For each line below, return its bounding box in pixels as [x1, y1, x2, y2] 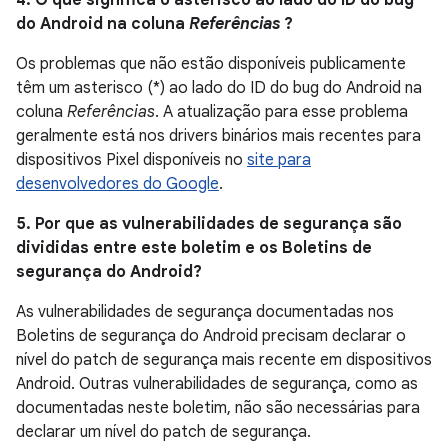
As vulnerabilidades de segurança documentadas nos [16, 302, 394, 322]
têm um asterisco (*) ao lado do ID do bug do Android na [16, 78, 422, 98]
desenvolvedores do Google [16, 174, 219, 194]
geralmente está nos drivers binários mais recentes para [16, 126, 421, 146]
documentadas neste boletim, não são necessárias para [16, 398, 420, 418]
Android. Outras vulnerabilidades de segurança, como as [16, 374, 418, 394]
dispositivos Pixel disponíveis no [16, 150, 247, 170]
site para [247, 150, 311, 170]
